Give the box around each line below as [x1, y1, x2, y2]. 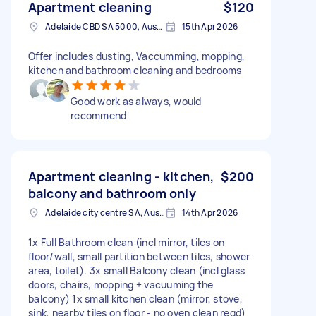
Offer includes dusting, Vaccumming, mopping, [28, 49, 245, 63]
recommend [71, 108, 127, 122]
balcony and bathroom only [28, 184, 196, 202]
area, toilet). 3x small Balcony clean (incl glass [28, 263, 245, 277]
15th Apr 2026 [182, 20, 238, 32]
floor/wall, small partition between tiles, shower [28, 249, 250, 263]
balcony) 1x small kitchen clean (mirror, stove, [28, 291, 243, 305]
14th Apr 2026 [182, 206, 238, 219]
